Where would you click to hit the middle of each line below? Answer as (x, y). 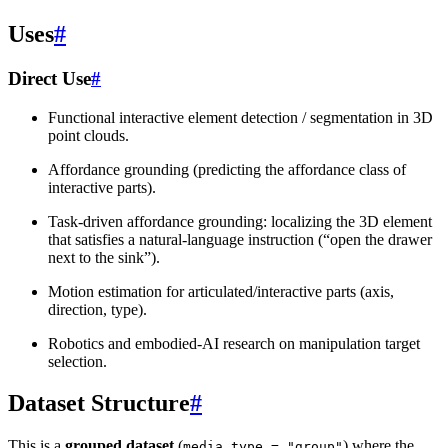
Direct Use (49, 78)
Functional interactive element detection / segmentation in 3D (240, 117)
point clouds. (88, 135)
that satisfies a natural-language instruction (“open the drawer (240, 239)
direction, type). (97, 309)
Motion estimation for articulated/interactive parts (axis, (221, 291)
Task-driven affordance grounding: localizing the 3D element (240, 221)
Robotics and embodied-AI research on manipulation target (234, 343)
